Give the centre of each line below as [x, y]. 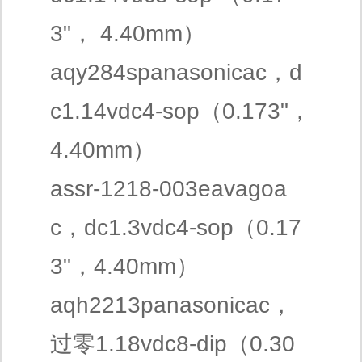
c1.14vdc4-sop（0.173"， [181, 111]
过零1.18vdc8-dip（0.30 [173, 344]
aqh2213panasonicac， [171, 305]
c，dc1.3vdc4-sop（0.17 [176, 227]
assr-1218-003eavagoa [168, 189]
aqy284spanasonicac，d [176, 72]
